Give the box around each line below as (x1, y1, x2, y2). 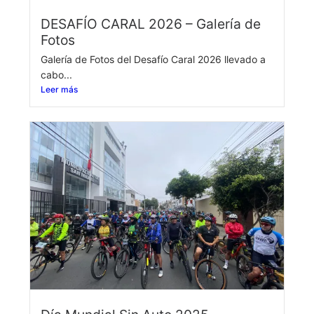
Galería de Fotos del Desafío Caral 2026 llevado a (41, 53, 266, 65)
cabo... (41, 68, 72, 81)
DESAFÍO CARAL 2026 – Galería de (41, 15, 261, 32)
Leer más (41, 83, 78, 95)
